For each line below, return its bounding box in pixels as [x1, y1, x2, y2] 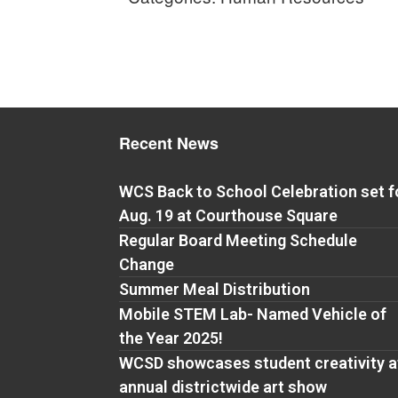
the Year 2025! [119, 328, 224, 347]
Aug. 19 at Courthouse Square [119, 205, 338, 225]
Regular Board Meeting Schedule [119, 230, 358, 250]
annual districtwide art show [119, 377, 328, 396]
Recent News [119, 131, 219, 155]
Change [119, 254, 175, 274]
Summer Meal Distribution [119, 279, 311, 298]
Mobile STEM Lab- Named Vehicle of [119, 304, 387, 323]
